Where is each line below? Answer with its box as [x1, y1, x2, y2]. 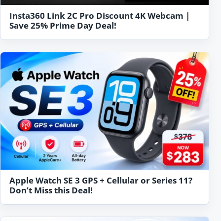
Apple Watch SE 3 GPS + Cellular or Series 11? [9, 174, 192, 186]
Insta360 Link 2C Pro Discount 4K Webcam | [9, 10, 190, 22]
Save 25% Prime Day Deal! [9, 20, 116, 32]
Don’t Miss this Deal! [9, 184, 93, 196]
